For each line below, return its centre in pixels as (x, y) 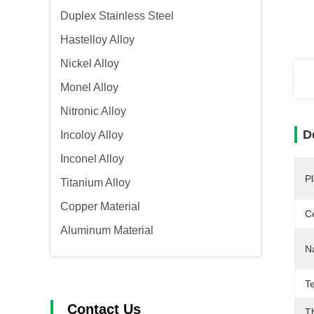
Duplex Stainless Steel (117, 16)
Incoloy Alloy (92, 135)
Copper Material (100, 206)
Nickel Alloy (90, 63)
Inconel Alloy (92, 159)
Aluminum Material (107, 230)
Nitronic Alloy (93, 111)
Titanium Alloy (95, 183)
